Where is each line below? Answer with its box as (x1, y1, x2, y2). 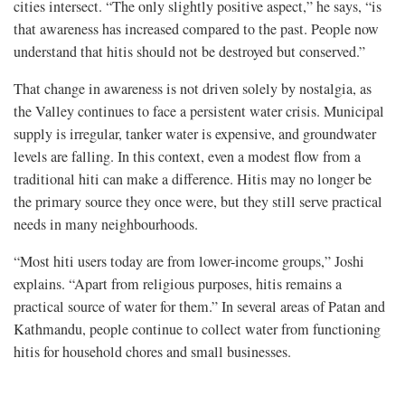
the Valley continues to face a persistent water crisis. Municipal (14, 100, 384, 121)
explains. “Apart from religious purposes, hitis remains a (14, 273, 342, 294)
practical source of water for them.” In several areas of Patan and (14, 296, 385, 316)
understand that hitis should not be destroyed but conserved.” (14, 41, 365, 61)
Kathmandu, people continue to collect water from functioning (14, 318, 381, 339)
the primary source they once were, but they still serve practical (14, 191, 382, 212)
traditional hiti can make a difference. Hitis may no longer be (14, 168, 372, 189)
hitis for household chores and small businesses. (14, 341, 291, 362)
